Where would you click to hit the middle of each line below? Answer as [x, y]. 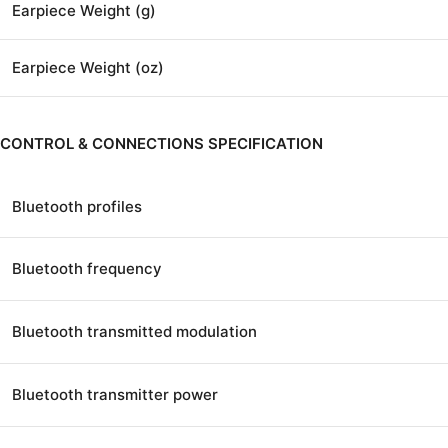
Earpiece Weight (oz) [88, 67]
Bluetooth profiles [77, 206]
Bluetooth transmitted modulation [134, 331]
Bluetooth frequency [87, 268]
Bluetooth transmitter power [115, 394]
